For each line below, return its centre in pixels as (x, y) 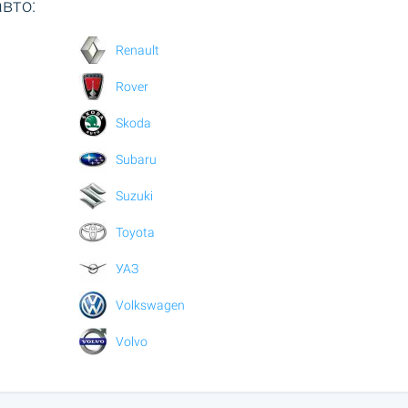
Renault (137, 50)
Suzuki (134, 195)
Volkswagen (150, 305)
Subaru (136, 159)
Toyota (135, 232)
